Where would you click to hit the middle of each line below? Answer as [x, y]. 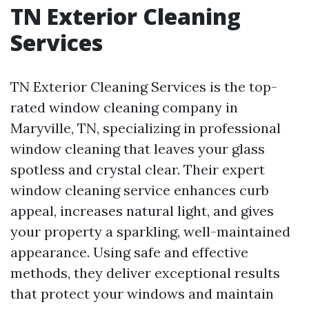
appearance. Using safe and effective [129, 252]
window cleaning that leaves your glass [138, 149]
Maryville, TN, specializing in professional [146, 128]
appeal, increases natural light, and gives [142, 211]
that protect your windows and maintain [142, 293]
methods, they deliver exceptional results [145, 273]
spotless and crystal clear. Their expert [138, 169]
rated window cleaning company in [124, 107]
